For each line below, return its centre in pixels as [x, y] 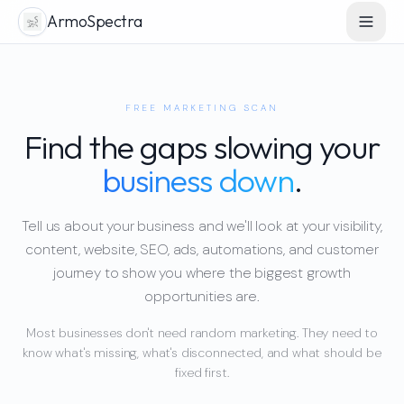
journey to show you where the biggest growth [202, 273]
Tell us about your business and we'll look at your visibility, [202, 226]
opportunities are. [202, 296]
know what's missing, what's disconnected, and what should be [202, 353]
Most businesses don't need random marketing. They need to [202, 333]
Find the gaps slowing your [202, 147]
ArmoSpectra [95, 21]
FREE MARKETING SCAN [202, 108]
